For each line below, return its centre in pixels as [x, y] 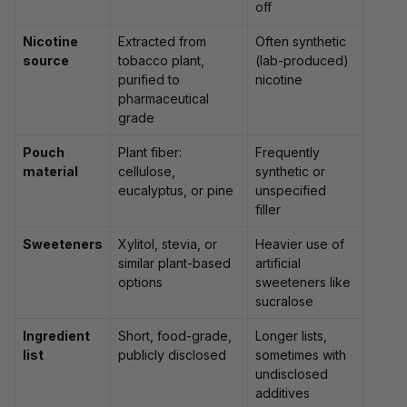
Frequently [288, 153]
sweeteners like [303, 283]
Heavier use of [300, 244]
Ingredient [56, 336]
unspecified [291, 191]
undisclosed [292, 374]
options [140, 283]
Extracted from [162, 42]
